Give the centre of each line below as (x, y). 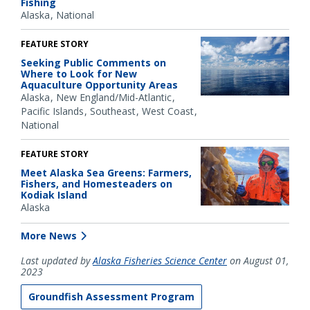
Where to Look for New (79, 74)
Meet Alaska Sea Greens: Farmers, (106, 173)
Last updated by (57, 261)
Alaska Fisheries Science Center (160, 261)
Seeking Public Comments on (93, 63)
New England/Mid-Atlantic (114, 98)
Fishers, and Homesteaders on (97, 184)
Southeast (113, 111)
